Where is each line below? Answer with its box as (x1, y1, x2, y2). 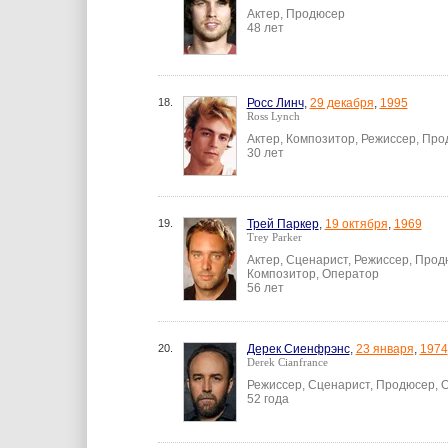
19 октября (324, 217, 388, 231)
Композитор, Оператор (246, 267, 379, 281)
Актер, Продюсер (246, 7, 345, 21)
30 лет (246, 146, 284, 160)
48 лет (246, 21, 284, 35)
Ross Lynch (246, 110, 300, 122)
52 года (246, 392, 289, 406)
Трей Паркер (246, 217, 319, 231)
